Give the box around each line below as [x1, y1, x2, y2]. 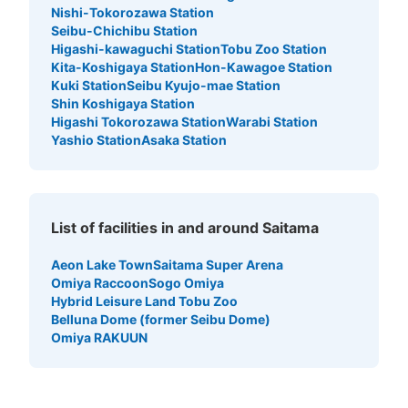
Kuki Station [51, 76, 127, 93]
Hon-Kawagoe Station [195, 58, 332, 75]
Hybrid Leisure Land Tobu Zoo [51, 292, 238, 309]
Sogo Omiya [148, 274, 224, 291]
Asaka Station [141, 131, 227, 148]
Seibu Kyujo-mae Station [127, 76, 280, 93]
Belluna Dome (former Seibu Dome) [51, 311, 270, 327]
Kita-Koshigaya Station [51, 58, 195, 75]
